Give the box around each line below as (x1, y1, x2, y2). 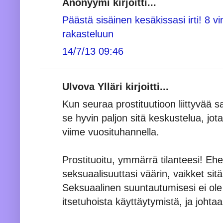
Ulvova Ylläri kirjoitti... (62, 81, 169, 92)
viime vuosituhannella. (62, 126, 159, 137)
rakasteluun (62, 28, 113, 39)
